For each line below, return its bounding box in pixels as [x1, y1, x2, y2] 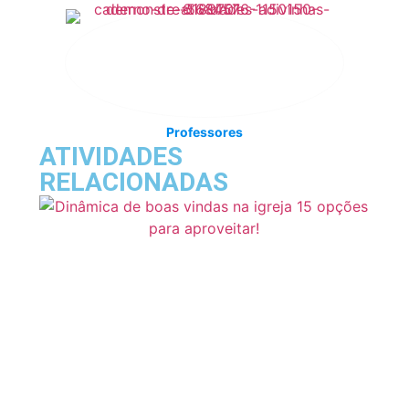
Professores [166, 123, 243, 140]
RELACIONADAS [38, 166, 228, 197]
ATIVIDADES [38, 141, 183, 172]
